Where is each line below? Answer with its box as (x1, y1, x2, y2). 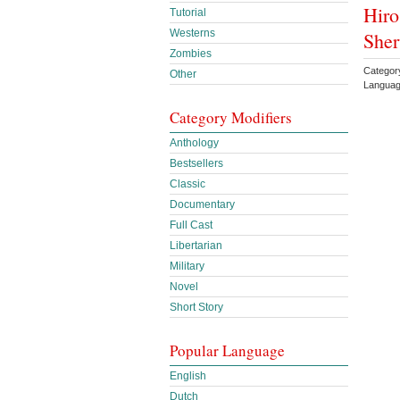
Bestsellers (170, 157, 223, 170)
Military (170, 260, 204, 272)
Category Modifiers (170, 107, 292, 128)
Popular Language (170, 340, 285, 361)
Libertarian (170, 239, 222, 252)
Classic (170, 178, 205, 190)
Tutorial (170, 6, 206, 19)
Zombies (170, 47, 212, 60)
